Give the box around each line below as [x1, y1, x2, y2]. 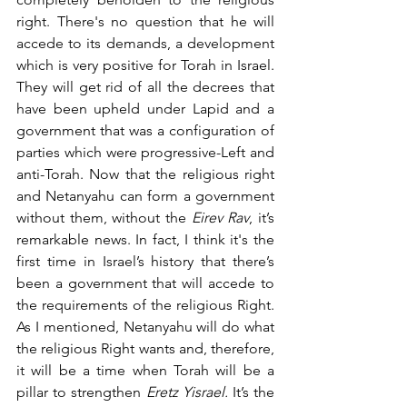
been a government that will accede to [16, 273, 274, 292]
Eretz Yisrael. [145, 382, 233, 401]
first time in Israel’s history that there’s [16, 252, 274, 270]
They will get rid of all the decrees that [16, 77, 274, 95]
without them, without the [16, 208, 192, 226]
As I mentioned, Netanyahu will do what [16, 317, 274, 335]
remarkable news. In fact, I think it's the [16, 230, 274, 248]
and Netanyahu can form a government [16, 186, 274, 204]
